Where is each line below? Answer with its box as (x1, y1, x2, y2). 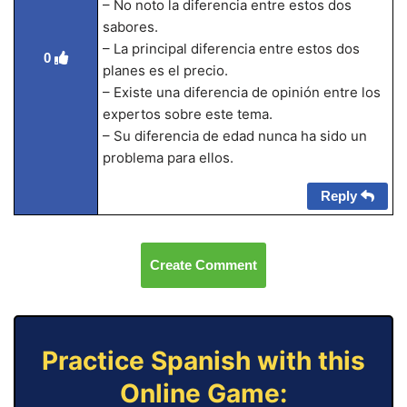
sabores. (102, 18, 158, 35)
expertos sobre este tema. (102, 105, 273, 123)
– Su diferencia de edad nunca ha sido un (102, 127, 367, 144)
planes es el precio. (102, 62, 228, 79)
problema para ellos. (102, 149, 233, 166)
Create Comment (150, 257, 257, 273)
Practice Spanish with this (42, 345, 365, 376)
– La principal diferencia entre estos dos (102, 40, 360, 57)
